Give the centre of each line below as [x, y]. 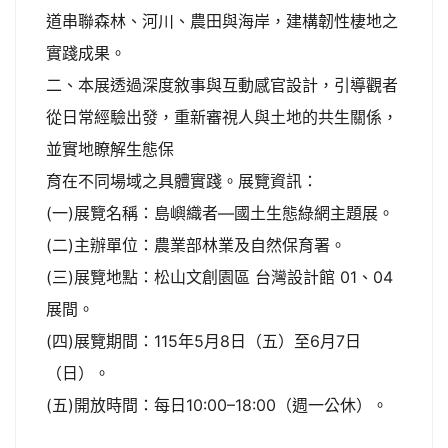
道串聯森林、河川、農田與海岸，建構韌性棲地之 [222, 21]
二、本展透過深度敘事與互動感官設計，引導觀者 [222, 85]
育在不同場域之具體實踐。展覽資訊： [182, 181]
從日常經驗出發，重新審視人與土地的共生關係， [222, 117]
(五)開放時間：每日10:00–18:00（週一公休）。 [219, 405]
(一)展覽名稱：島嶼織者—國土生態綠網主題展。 [220, 213]
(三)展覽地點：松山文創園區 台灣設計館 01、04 [219, 277]
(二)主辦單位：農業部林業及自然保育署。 [196, 245]
